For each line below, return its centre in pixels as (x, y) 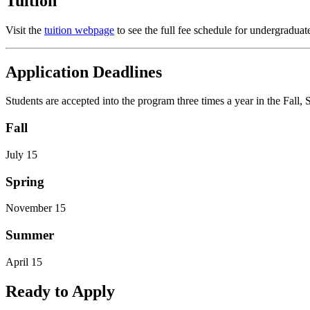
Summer (30, 235)
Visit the (25, 30)
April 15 (24, 262)
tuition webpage (79, 30)
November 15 (36, 208)
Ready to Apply (60, 291)
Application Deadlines (84, 72)
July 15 (21, 154)
